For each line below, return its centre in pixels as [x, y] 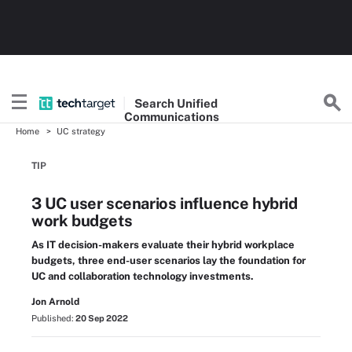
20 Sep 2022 [102, 318]
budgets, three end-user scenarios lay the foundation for [169, 260]
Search [155, 103]
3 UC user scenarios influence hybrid [165, 203]
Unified [197, 103]
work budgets [82, 221]
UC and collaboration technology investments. [143, 276]
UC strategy [81, 131]
